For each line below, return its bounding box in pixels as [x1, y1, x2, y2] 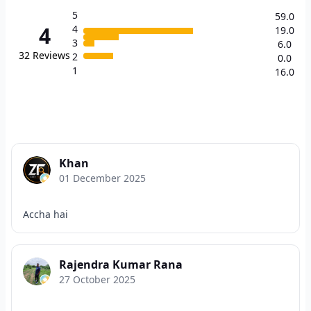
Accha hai [23, 208, 68, 221]
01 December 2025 [59, 171, 146, 185]
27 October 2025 [59, 273, 135, 286]
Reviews [33, 49, 70, 62]
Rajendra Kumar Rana [59, 257, 183, 272]
